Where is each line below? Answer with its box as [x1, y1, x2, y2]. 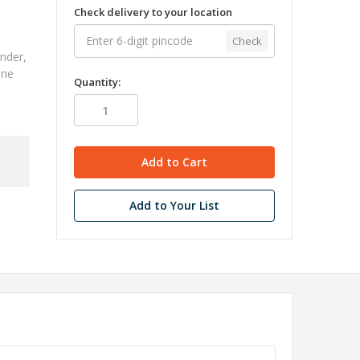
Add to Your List [129, 198, 219, 214]
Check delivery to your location [73, 4, 232, 19]
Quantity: [73, 75, 121, 90]
